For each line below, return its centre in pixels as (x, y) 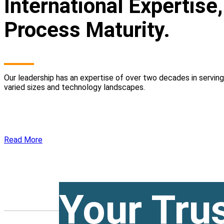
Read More (23, 139)
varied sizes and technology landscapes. (74, 87)
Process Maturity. (87, 29)
